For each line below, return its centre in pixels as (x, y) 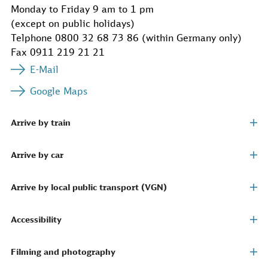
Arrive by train (41, 123)
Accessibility (36, 220)
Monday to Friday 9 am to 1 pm (82, 9)
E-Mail (44, 70)
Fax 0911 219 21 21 (58, 52)
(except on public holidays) (73, 24)
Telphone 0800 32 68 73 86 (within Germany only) (126, 38)
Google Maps (59, 91)
